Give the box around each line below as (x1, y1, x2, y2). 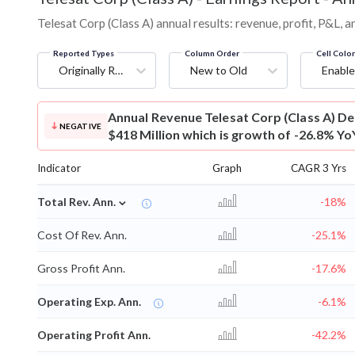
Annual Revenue (108, 109, 203, 124)
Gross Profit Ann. (37, 261, 125, 275)
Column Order (185, 48, 239, 58)
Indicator (37, 161, 81, 174)
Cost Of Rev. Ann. (37, 227, 127, 242)
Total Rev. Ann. (37, 194, 116, 208)
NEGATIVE (59, 120, 101, 131)
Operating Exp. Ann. (37, 294, 141, 308)
